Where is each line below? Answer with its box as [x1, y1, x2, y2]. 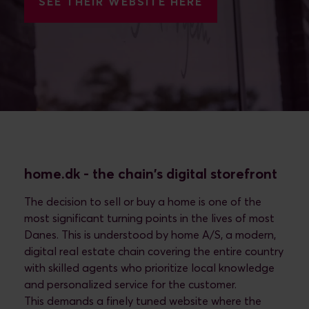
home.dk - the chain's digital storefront [24, 168, 277, 181]
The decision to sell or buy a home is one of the [24, 197, 261, 208]
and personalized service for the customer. [24, 279, 237, 290]
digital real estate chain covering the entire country [24, 246, 283, 257]
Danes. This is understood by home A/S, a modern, [24, 230, 276, 241]
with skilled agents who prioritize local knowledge [24, 263, 275, 274]
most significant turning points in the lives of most [24, 213, 275, 224]
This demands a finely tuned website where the [24, 296, 261, 307]
